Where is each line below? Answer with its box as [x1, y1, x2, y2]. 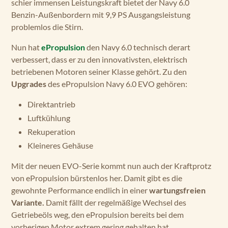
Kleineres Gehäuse [27, 140, 93, 150]
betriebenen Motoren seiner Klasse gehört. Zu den [11, 67, 187, 76]
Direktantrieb [27, 99, 75, 109]
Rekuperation [27, 127, 75, 136]
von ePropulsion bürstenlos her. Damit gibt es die [11, 173, 182, 183]
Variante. [11, 197, 44, 207]
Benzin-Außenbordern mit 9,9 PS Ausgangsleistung [11, 10, 190, 19]
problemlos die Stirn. [11, 22, 83, 32]
